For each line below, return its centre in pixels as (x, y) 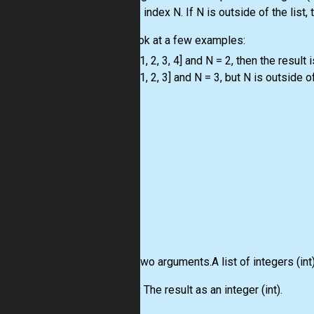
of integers (266, 262)
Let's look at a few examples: (173, 40)
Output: (121, 290)
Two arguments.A (176, 262)
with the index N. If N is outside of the (196, 12)
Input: (116, 262)
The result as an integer (201, 290)
